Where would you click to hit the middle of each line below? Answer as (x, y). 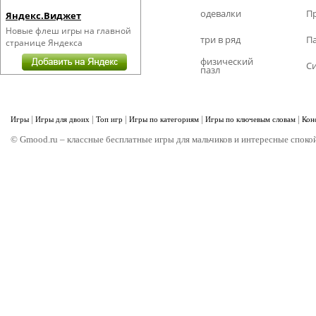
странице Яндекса (44, 43)
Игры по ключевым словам (250, 119)
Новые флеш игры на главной (68, 31)
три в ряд (220, 39)
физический (227, 61)
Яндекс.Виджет (43, 16)
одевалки (221, 13)
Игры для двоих (62, 119)
